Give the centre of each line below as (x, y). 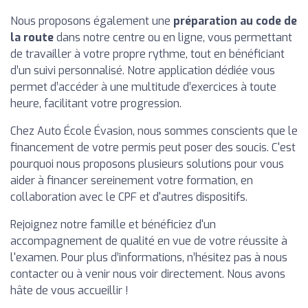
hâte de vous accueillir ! (69, 290)
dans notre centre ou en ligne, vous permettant (173, 37)
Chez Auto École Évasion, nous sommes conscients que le (154, 131)
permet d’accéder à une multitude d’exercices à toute (143, 87)
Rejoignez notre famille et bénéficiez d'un (113, 224)
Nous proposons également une (92, 21)
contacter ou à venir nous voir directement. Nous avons (148, 274)
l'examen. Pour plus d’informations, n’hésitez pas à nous (149, 257)
